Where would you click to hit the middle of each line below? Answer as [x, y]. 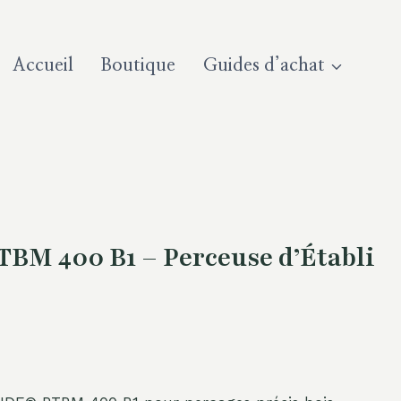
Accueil [43, 65]
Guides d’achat [264, 65]
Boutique [138, 65]
